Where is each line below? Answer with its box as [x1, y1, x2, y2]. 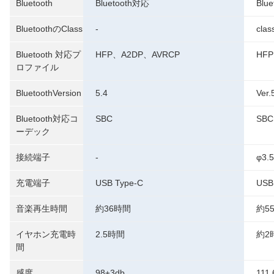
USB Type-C [95, 178, 143, 188]
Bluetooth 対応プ [16, 50, 81, 59]
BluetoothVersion [16, 88, 81, 98]
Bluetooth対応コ [16, 114, 78, 124]
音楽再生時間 [16, 204, 67, 213]
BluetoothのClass [16, 24, 83, 34]
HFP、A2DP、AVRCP [95, 50, 180, 59]
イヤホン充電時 [16, 229, 76, 239]
